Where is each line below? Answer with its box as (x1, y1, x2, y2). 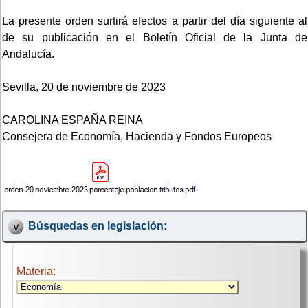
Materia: (16, 265, 56, 278)
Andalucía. (2, 47, 54, 60)
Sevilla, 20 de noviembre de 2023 (2, 80, 166, 93)
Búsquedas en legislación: (27, 220, 167, 232)
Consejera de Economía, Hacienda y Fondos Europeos (2, 130, 272, 142)
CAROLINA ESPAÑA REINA (2, 113, 143, 126)
